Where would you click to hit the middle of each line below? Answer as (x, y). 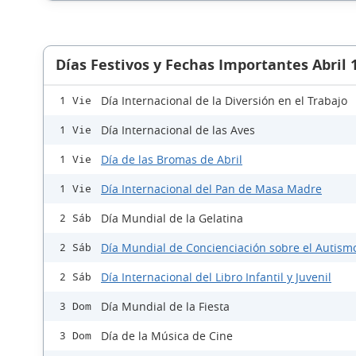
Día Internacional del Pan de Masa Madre (211, 189)
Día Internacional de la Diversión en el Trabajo (224, 101)
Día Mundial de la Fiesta (165, 307)
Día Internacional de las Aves (178, 130)
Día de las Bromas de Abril (172, 160)
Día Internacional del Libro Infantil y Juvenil (216, 277)
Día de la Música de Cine (167, 336)
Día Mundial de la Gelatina (172, 219)
